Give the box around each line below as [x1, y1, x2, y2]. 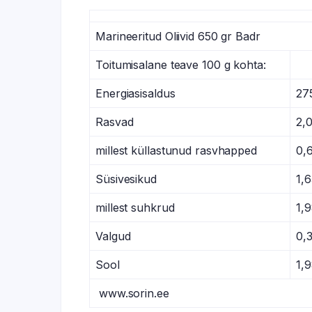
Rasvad [95, 114, 134, 129]
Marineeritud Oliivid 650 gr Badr [95, 29, 260, 43]
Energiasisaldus [95, 86, 175, 100]
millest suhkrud [95, 200, 175, 214]
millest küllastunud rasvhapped [95, 143, 257, 157]
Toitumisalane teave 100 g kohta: [95, 57, 266, 72]
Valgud [95, 228, 131, 243]
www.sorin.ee [95, 286, 169, 300]
